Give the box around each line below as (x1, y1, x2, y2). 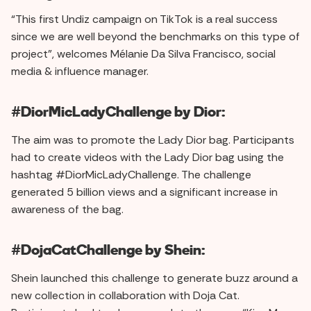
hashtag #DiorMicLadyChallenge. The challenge (11, 167, 251, 182)
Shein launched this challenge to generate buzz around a (11, 270, 298, 285)
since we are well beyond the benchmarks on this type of (11, 28, 300, 44)
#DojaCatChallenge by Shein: (11, 239, 205, 259)
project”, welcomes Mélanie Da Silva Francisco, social (11, 46, 276, 61)
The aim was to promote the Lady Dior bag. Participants (11, 132, 294, 147)
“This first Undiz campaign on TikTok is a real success (11, 11, 278, 26)
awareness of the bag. (11, 201, 124, 217)
